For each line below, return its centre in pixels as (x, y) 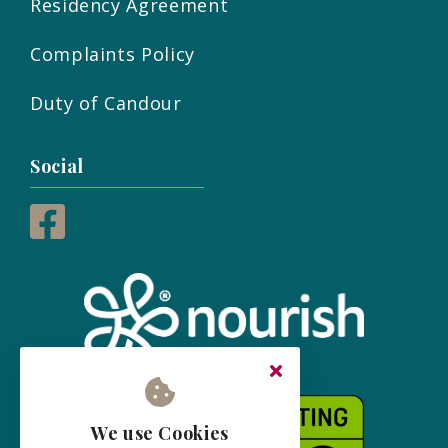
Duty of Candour (106, 103)
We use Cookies (160, 433)
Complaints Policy (112, 54)
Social (57, 166)
